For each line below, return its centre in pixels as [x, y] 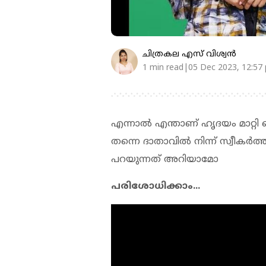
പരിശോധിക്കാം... [156, 186]
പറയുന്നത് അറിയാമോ [165, 159]
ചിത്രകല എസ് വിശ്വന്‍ [189, 54]
